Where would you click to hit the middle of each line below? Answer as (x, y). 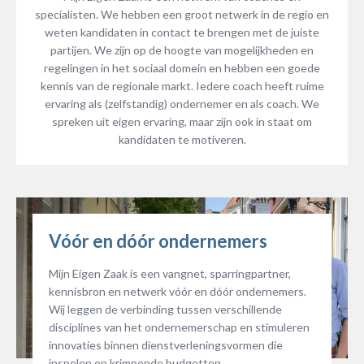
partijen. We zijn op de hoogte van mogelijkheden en (182, 50)
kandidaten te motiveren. (182, 139)
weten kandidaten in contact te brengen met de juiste (182, 32)
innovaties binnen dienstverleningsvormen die (166, 344)
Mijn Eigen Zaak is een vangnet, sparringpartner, (170, 273)
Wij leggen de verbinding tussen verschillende (165, 309)
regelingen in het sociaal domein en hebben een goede (182, 67)
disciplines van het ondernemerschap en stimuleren (179, 327)
